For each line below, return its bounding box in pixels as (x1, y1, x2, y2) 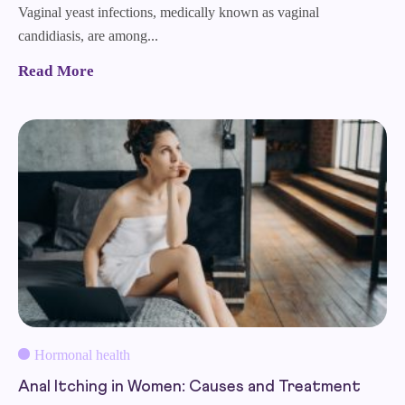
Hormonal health (34, 347, 130, 363)
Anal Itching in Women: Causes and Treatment (18, 379, 361, 396)
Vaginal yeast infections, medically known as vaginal (18, 4, 319, 20)
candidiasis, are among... (18, 27, 158, 43)
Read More (18, 62, 94, 80)
